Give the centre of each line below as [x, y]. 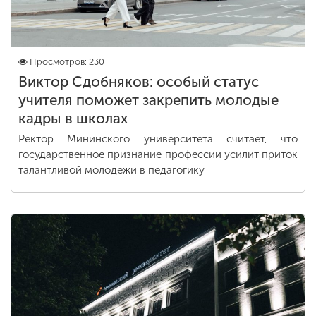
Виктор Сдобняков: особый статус [139, 82]
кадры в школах [73, 119]
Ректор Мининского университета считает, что [158, 139]
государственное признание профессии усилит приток [158, 154]
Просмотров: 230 [67, 62]
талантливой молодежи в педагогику [111, 170]
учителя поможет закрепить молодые [148, 100]
